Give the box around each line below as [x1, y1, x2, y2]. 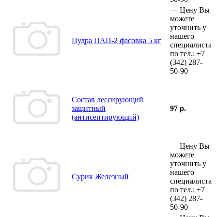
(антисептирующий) [72, 112, 139, 121]
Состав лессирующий [72, 95, 143, 104]
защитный [72, 104, 106, 112]
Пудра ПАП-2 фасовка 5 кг [72, 36, 161, 45]
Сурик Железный [72, 172, 129, 181]
